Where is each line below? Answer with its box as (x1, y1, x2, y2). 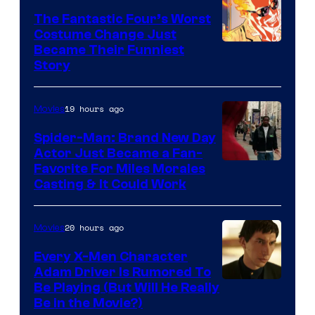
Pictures (221, 22, 271, 41)
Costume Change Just (34, 26, 176, 42)
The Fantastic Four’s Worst (34, 11, 211, 27)
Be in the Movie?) (34, 295, 143, 311)
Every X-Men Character (34, 248, 188, 264)
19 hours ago (65, 102, 124, 115)
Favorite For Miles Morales (34, 160, 205, 176)
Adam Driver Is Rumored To (34, 264, 211, 280)
